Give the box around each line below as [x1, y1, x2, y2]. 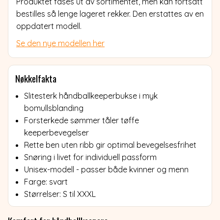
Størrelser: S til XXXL [24, 189, 96, 199]
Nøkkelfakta [15, 71, 56, 85]
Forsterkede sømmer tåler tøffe [24, 115, 139, 125]
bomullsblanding [24, 103, 83, 113]
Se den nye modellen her [16, 38, 105, 48]
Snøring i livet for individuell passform [24, 152, 157, 162]
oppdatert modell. [16, 21, 82, 31]
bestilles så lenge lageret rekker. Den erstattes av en [16, 8, 204, 19]
